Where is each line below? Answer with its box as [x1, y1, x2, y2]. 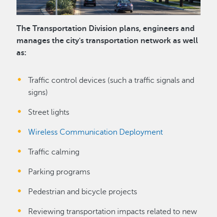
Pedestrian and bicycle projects [28, 187, 138, 197]
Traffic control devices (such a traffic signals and [28, 76, 195, 85]
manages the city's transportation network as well [16, 36, 199, 46]
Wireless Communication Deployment [28, 128, 163, 137]
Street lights [28, 108, 70, 117]
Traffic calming [28, 148, 80, 157]
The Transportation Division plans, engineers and [16, 24, 195, 33]
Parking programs [28, 168, 91, 177]
